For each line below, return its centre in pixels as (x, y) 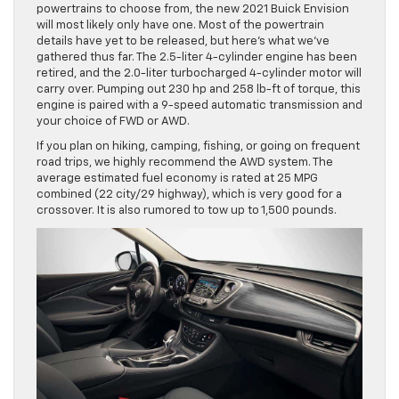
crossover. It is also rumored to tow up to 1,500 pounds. (187, 210)
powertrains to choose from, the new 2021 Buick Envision (193, 9)
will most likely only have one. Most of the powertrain (180, 25)
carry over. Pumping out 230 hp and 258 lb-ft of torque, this (199, 89)
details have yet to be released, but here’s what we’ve (183, 41)
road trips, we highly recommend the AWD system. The (185, 162)
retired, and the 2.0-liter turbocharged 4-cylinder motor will (199, 73)
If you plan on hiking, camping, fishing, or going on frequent (198, 146)
